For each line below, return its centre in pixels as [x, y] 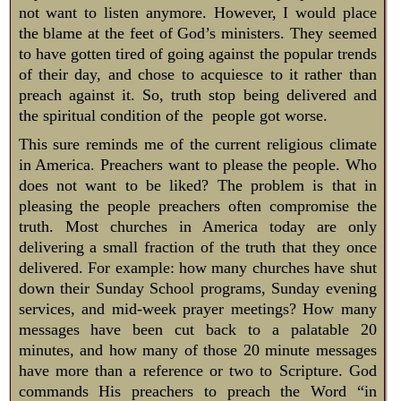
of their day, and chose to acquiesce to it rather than [197, 74]
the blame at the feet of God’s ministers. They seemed [197, 33]
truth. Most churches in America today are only [197, 227]
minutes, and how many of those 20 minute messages [197, 350]
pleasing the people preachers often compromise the [197, 206]
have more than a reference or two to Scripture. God [197, 371]
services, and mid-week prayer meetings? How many [197, 309]
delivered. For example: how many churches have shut [197, 268]
